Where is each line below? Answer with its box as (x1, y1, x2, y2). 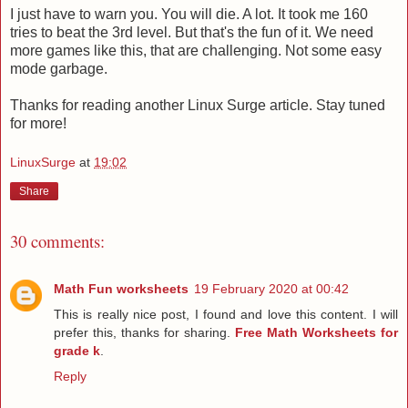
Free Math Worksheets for (235, 325, 398, 341)
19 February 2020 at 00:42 (194, 281, 349, 297)
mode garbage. (10, 60, 107, 76)
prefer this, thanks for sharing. (54, 325, 235, 341)
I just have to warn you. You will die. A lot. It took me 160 (10, 5, 368, 22)
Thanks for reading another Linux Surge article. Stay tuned (10, 97, 385, 113)
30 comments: (10, 229, 105, 253)
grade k (54, 343, 100, 359)
